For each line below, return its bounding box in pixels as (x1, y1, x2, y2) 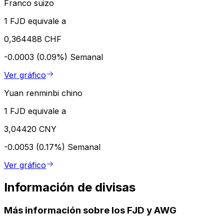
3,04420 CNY (4, 123, 56, 134)
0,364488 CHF (4, 33, 61, 44)
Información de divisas (4, 179, 135, 194)
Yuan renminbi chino (4, 87, 82, 98)
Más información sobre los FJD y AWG (4, 204, 176, 216)
